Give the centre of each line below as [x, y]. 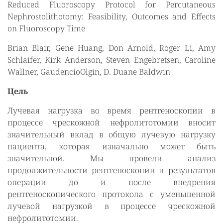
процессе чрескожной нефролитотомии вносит [111, 122]
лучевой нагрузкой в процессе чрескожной [111, 206]
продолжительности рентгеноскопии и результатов [111, 170]
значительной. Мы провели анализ [111, 158]
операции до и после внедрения [111, 182]
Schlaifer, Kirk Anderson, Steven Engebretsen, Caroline [111, 60]
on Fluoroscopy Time [46, 28]
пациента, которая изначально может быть [111, 146]
